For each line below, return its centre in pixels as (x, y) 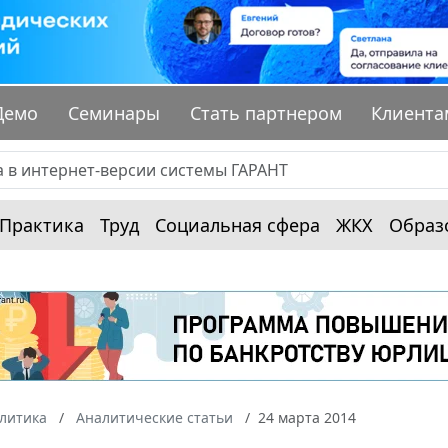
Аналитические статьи (154, 418)
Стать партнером (265, 113)
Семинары (114, 113)
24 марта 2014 (307, 418)
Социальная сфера (237, 225)
